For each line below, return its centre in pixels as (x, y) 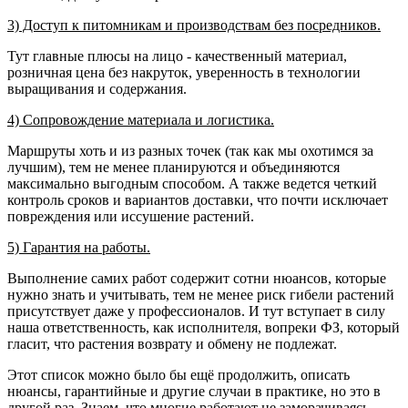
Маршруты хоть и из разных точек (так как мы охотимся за (190, 151)
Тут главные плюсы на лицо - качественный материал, (177, 56)
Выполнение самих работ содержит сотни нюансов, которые (197, 279)
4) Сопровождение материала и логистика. (141, 120)
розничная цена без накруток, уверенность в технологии (184, 73)
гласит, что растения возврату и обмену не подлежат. (172, 344)
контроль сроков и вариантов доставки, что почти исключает (198, 200)
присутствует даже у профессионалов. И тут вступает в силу (196, 311)
